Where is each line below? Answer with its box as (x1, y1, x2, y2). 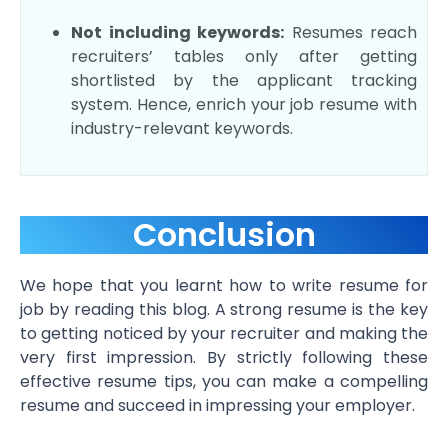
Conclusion (132, 212, 316, 258)
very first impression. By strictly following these (20, 346, 428, 370)
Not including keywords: (71, 21, 284, 45)
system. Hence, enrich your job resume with (71, 93, 417, 117)
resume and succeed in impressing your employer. (20, 394, 415, 418)
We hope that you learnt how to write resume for (20, 274, 428, 298)
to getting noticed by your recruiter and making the (20, 322, 428, 346)
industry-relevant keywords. (71, 117, 293, 141)
